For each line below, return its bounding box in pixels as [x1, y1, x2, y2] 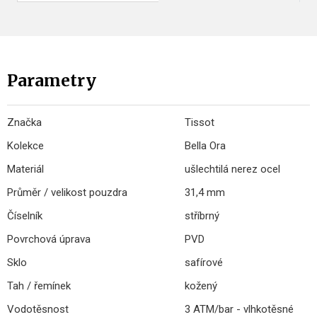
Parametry [7, 70, 96, 91]
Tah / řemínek [7, 279, 71, 293]
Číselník [7, 209, 42, 223]
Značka [7, 116, 42, 129]
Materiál [7, 163, 44, 176]
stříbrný [185, 209, 219, 223]
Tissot [185, 116, 214, 129]
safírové [185, 256, 223, 270]
